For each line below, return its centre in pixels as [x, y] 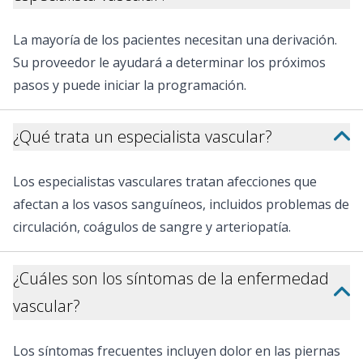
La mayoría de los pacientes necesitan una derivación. [175, 39]
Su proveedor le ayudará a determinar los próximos [169, 62]
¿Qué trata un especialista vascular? [143, 136]
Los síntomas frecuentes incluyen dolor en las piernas [177, 350]
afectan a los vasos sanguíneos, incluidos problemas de [181, 204]
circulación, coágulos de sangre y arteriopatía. [152, 226]
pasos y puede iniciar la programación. [130, 85]
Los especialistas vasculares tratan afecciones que [165, 181]
